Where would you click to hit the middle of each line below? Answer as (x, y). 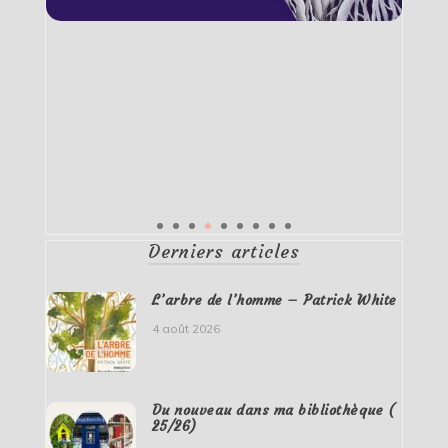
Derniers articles (223, 251)
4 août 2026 (185, 328)
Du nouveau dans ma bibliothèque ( (273, 409)
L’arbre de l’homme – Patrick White (274, 299)
